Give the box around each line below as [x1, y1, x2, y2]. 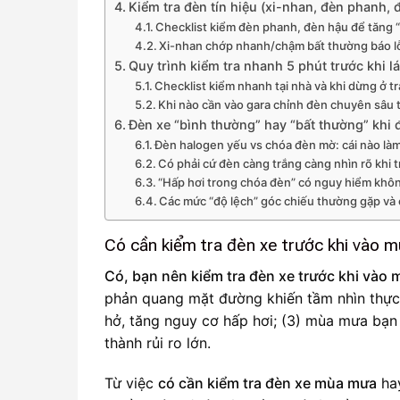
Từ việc [104, 374, 158, 393]
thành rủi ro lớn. [104, 333, 211, 352]
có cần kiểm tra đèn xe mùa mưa [158, 374, 377, 393]
